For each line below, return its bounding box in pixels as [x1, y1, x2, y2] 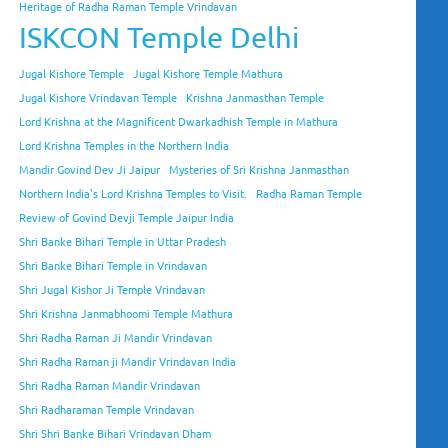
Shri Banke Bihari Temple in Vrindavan [19, 257, 208, 274]
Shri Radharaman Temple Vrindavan [19, 401, 195, 418]
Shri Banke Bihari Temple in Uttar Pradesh [19, 233, 227, 250]
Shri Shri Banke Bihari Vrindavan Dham [19, 425, 212, 442]
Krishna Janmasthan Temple [186, 89, 325, 106]
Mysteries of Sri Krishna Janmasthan [169, 161, 350, 178]
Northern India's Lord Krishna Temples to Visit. [19, 185, 248, 202]
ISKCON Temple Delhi [19, 20, 300, 55]
